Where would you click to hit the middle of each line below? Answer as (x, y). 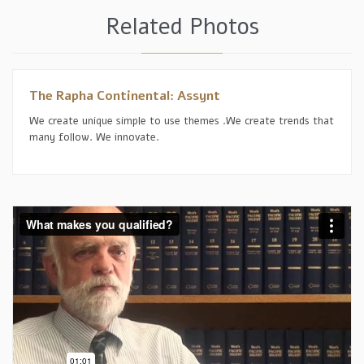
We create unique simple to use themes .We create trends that (182, 121)
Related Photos (182, 26)
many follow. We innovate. (94, 138)
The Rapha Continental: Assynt (125, 96)
